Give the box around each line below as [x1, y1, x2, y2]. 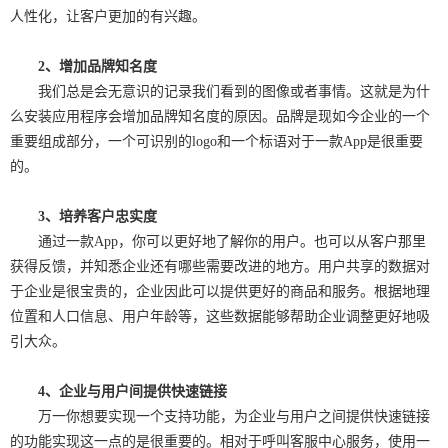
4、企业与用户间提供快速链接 [38, 384, 227, 399]
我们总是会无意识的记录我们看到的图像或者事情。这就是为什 [38, 84, 430, 99]
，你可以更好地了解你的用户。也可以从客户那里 [118, 234, 426, 249]
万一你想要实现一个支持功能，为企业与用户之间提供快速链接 [38, 409, 430, 424]
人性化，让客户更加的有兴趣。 [10, 9, 206, 24]
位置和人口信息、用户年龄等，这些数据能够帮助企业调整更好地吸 [10, 309, 430, 324]
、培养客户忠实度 [45, 209, 157, 224]
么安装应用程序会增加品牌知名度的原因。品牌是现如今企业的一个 [10, 109, 430, 124]
